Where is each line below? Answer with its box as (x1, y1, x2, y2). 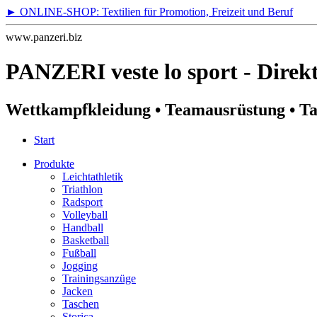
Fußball (62, 246, 96, 259)
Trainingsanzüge (62, 272, 136, 284)
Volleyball (62, 208, 108, 221)
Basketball (62, 234, 109, 246)
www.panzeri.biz (6, 31, 82, 43)
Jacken (62, 284, 93, 297)
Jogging (62, 259, 98, 272)
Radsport (62, 195, 103, 208)
